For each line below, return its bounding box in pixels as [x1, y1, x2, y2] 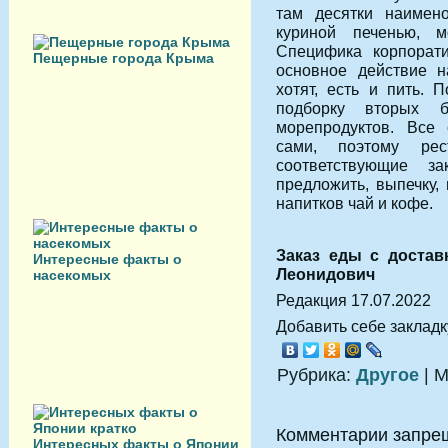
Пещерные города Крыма [33, 50, 214, 66]
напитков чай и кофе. [276, 194, 433, 213]
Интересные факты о [33, 251, 182, 267]
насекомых [33, 267, 111, 283]
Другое [356, 365, 419, 386]
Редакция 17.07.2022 [276, 291, 431, 310]
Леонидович [276, 265, 375, 284]
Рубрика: [277, 365, 356, 386]
